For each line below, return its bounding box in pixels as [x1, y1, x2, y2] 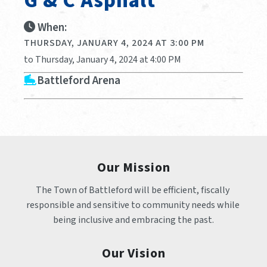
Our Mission [97, 157, 170, 177]
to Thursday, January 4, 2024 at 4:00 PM [24, 52, 181, 66]
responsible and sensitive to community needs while [26, 198, 240, 212]
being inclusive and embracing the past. [53, 213, 214, 226]
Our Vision [101, 243, 166, 263]
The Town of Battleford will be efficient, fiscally [36, 183, 229, 197]
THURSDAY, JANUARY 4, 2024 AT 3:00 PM [24, 36, 204, 49]
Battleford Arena [37, 72, 120, 89]
